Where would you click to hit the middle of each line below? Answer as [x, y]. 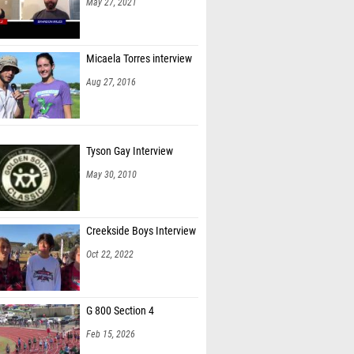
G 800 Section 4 [120, 311]
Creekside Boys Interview [141, 231]
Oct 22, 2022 [110, 254]
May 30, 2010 [111, 175]
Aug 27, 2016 [111, 82]
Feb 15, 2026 [111, 334]
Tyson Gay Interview [130, 151]
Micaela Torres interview [139, 59]
